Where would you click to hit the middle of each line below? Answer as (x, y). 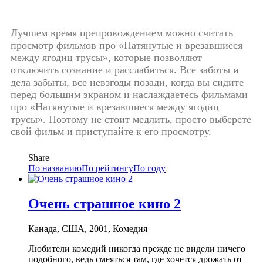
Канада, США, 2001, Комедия (88, 228)
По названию (55, 168)
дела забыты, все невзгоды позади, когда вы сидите (127, 82)
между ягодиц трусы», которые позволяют (106, 57)
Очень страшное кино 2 (104, 203)
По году (149, 168)
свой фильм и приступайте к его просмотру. (111, 131)
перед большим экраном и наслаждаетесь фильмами (129, 94)
